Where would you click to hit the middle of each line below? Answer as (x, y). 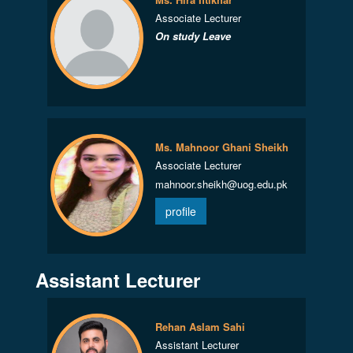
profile (180, 211)
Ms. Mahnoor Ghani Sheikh (221, 147)
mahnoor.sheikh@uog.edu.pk (221, 184)
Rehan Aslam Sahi (200, 327)
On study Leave (193, 36)
